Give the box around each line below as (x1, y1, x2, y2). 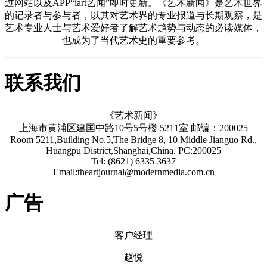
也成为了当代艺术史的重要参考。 (62, 35, 205, 45)
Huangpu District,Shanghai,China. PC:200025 (46, 145, 221, 156)
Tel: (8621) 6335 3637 (91, 156, 176, 166)
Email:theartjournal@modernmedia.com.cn (52, 166, 215, 177)
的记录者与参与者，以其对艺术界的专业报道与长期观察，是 (5, 10, 262, 20)
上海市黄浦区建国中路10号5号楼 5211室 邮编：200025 (19, 122, 248, 133)
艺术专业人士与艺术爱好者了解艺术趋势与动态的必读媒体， (5, 22, 262, 33)
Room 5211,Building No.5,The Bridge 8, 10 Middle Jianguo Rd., (10, 134, 257, 145)
